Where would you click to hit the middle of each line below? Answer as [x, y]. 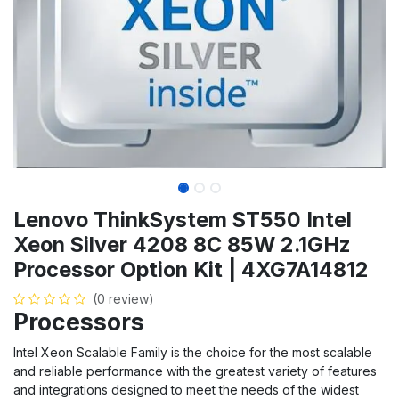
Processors [79, 321]
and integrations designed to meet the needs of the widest [186, 389]
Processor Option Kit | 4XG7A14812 [191, 269]
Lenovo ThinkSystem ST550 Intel [183, 219]
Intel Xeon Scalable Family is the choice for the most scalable [193, 352]
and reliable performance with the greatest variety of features [195, 370]
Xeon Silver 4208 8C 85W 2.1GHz [182, 244]
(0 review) [123, 298]
